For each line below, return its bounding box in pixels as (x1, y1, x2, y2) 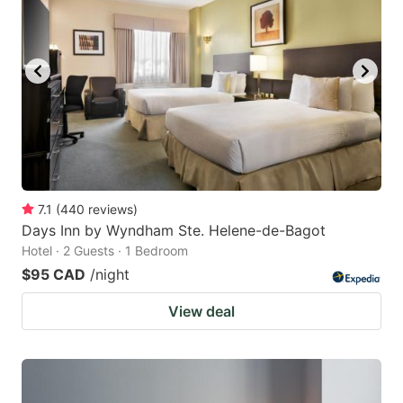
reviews (88, 201, 133, 218)
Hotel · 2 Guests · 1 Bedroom (22, 243, 188, 259)
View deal (168, 302, 235, 321)
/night (90, 265, 130, 284)
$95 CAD (22, 265, 85, 284)
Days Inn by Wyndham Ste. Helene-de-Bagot (22, 221, 326, 240)
